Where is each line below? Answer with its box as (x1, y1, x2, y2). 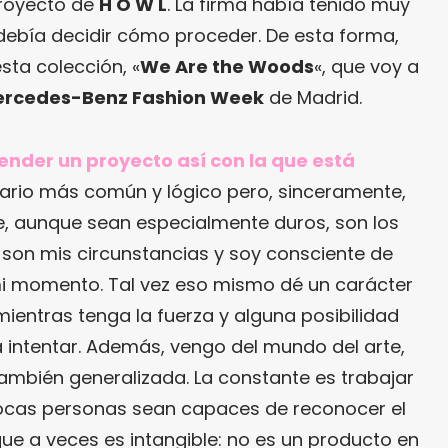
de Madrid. (264, 84, 362, 110)
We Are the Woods (140, 53, 314, 79)
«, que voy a (314, 53, 419, 79)
